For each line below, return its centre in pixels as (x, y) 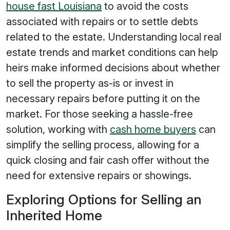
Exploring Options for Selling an (104, 199)
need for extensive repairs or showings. (99, 176)
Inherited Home (54, 215)
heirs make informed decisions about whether (113, 68)
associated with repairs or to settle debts (102, 22)
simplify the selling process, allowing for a (103, 145)
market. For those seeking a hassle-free (100, 114)
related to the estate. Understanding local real (114, 37)
